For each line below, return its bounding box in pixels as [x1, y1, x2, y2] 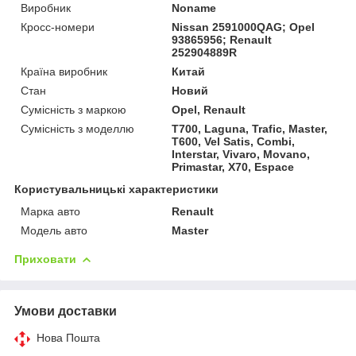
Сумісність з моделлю [21, 122, 134, 135]
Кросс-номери [21, 20, 95, 33]
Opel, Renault [172, 103, 246, 116]
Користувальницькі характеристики [14, 182, 219, 195]
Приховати [14, 252, 76, 265]
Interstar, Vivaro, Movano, [172, 147, 311, 161]
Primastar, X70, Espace [172, 160, 295, 173]
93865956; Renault [172, 33, 273, 46]
